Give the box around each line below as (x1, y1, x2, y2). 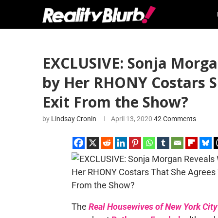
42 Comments (154, 115, 196, 123)
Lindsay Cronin (51, 115, 96, 123)
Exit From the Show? (42, 92, 188, 112)
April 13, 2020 (111, 115, 152, 123)
